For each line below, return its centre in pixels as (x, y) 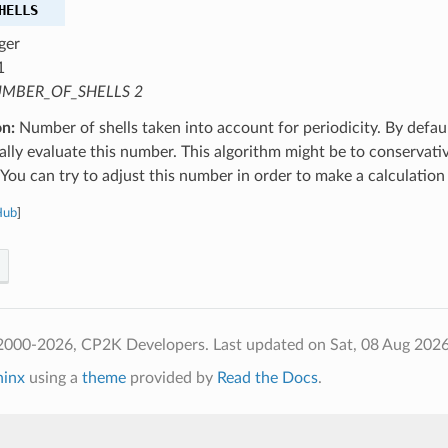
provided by (171, 377)
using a (53, 377)
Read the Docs (267, 377)
